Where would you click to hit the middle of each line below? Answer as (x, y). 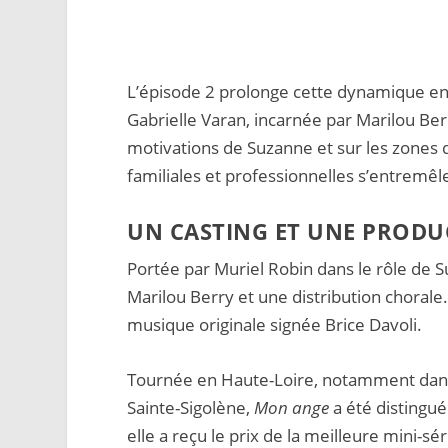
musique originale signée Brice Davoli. (275, 324)
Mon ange (292, 407)
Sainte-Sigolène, (191, 407)
